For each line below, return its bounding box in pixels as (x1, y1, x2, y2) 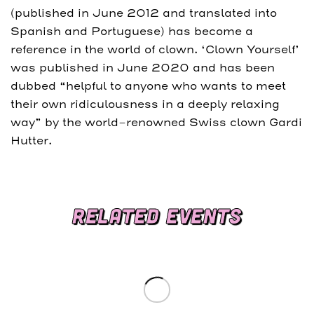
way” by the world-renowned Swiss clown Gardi (11, 115, 302, 129)
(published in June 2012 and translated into (11, 6, 277, 20)
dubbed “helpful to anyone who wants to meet (11, 78, 286, 93)
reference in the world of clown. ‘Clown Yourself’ (11, 42, 299, 56)
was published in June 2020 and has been (11, 60, 275, 74)
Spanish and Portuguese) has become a (11, 24, 253, 38)
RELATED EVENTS (72, 202, 242, 228)
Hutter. (11, 133, 52, 147)
